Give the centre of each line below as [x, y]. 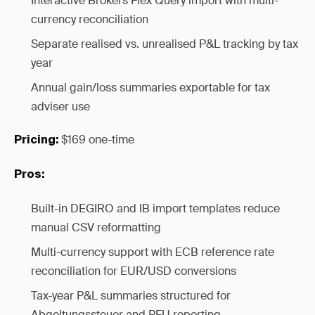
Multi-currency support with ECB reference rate [153, 252]
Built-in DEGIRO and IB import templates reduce [155, 208]
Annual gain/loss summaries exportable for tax [150, 88]
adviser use [60, 107]
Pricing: [36, 141]
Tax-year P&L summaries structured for [131, 296]
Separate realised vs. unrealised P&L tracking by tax [165, 44]
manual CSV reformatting [96, 227]
